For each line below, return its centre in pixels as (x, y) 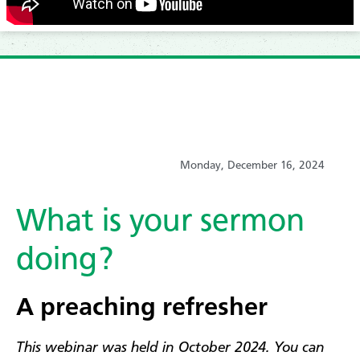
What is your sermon (160, 222)
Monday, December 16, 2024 (252, 165)
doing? (69, 261)
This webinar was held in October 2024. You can (170, 348)
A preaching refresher (148, 308)
